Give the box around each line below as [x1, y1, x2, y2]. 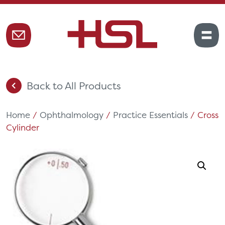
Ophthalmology [40, 109, 103, 120]
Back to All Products [27, 79, 121, 92]
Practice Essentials [113, 109, 188, 120]
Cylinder [6, 122, 39, 133]
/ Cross [188, 109, 218, 120]
